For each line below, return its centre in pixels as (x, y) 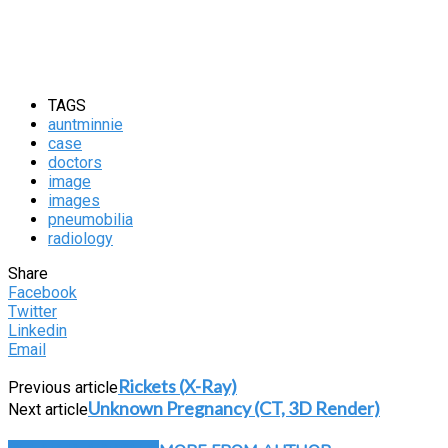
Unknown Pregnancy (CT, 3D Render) (234, 407)
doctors (75, 162)
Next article (48, 409)
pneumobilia (90, 219)
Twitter (32, 311)
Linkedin (37, 330)
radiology (80, 238)
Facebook (42, 292)
